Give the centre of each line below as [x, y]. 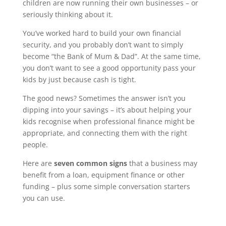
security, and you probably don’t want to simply [103, 45]
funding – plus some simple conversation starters [106, 186]
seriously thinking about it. [68, 14]
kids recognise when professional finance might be [108, 121]
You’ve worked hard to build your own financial [102, 33]
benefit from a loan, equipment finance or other [103, 175]
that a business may [162, 163]
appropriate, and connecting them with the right [105, 133]
